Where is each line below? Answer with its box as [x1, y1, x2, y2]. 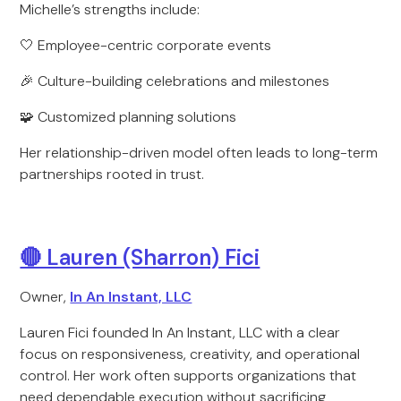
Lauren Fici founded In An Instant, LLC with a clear [20, 323, 341, 342]
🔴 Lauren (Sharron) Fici [20, 243, 260, 271]
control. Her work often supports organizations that [20, 366, 357, 385]
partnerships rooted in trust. [20, 165, 205, 183]
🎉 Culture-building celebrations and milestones [20, 72, 330, 90]
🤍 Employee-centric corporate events [20, 36, 272, 55]
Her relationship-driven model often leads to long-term [20, 143, 379, 162]
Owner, [20, 287, 71, 306]
